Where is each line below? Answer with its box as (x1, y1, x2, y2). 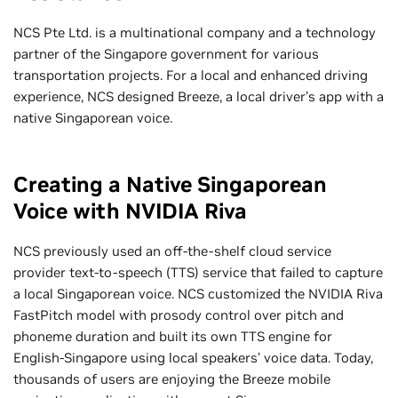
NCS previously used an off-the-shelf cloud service (13, 243, 331, 259)
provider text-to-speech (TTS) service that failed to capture (13, 264, 383, 281)
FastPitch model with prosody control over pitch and (13, 306, 344, 323)
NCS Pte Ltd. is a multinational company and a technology (13, 24, 376, 41)
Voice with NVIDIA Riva (13, 197, 247, 225)
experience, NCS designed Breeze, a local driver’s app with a (13, 88, 384, 105)
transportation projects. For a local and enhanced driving (13, 67, 368, 84)
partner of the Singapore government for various (13, 45, 319, 62)
